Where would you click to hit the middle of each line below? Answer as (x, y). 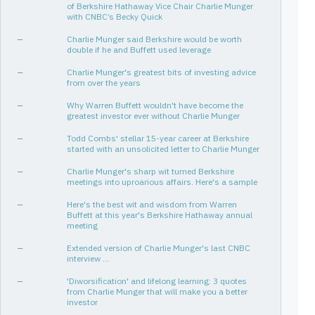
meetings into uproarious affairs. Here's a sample (162, 182)
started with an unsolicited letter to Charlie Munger (163, 149)
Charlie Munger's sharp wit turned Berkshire (150, 171)
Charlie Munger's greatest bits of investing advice (161, 72)
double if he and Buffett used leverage (139, 50)
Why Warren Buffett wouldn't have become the (155, 105)
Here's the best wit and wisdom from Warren (152, 204)
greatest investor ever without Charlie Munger (153, 116)
